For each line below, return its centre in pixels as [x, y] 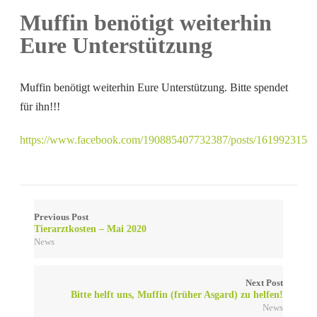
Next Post [264, 283]
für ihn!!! [40, 106]
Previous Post [62, 217]
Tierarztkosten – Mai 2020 [91, 229]
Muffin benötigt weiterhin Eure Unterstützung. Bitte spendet [154, 87]
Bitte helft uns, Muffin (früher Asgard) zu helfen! [177, 294]
